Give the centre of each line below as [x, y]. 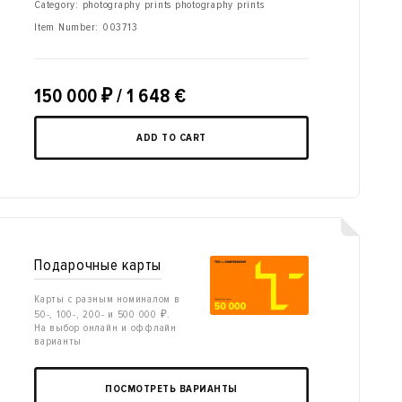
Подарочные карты [98, 265]
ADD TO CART [171, 138]
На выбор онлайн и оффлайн [105, 328]
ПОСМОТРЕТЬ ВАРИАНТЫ [171, 389]
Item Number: [68, 27]
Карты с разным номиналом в [107, 299]
